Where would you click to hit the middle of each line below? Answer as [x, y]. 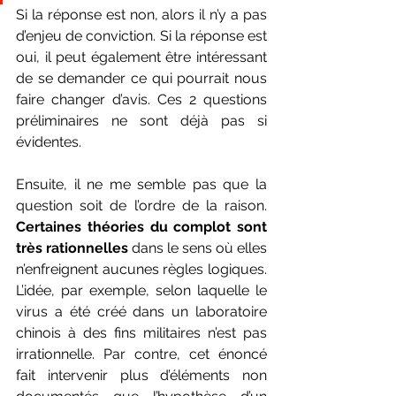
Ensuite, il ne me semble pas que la [141, 184]
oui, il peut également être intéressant [141, 57]
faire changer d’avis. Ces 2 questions [141, 99]
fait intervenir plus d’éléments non [141, 375]
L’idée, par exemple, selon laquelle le [141, 290]
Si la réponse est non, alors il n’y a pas [141, 14]
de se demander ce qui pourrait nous [141, 78]
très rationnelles [72, 247]
